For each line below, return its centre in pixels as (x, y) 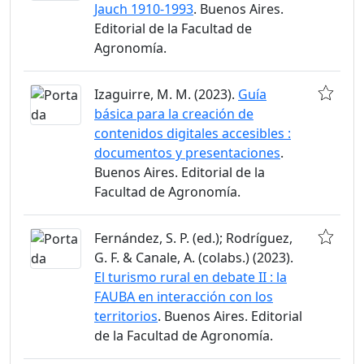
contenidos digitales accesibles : (193, 133)
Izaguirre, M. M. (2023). (166, 94)
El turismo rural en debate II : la (191, 277)
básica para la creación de (174, 113)
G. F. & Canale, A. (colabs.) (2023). (194, 257)
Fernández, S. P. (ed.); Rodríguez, (193, 238)
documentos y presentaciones (187, 152)
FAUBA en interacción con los (184, 296)
